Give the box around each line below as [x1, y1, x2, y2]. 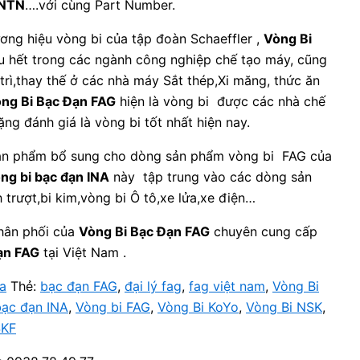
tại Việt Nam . [39, 244, 126, 260]
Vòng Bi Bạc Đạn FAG [79, 223, 210, 239]
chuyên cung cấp [210, 223, 317, 239]
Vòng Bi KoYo [157, 299, 239, 315]
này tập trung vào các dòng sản [109, 169, 312, 185]
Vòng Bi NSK [246, 299, 322, 315]
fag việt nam [189, 278, 265, 294]
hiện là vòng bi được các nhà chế [116, 93, 325, 109]
